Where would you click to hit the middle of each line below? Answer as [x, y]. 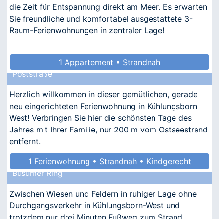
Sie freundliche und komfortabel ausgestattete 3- [101, 18]
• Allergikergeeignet [109, 177]
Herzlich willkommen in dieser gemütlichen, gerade [103, 94]
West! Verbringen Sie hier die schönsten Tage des [100, 118]
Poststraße [32, 74]
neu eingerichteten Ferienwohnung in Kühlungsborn [103, 106]
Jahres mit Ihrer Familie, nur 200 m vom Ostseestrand [109, 129]
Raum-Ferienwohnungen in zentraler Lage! [87, 30]
